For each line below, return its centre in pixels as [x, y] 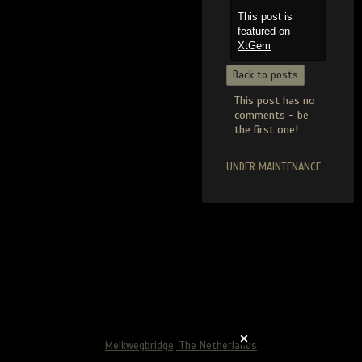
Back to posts [265, 76]
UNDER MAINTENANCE [274, 168]
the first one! [266, 130]
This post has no [275, 101]
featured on [264, 32]
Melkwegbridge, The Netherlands [181, 346]
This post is [265, 17]
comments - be [271, 116]
